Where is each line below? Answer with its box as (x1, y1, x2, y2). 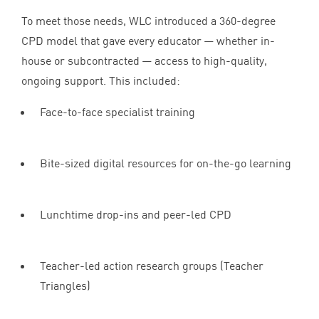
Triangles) (40, 278, 90, 293)
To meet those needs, (21, 13, 129, 28)
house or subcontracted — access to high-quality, (21, 53, 267, 68)
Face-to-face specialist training (40, 104, 195, 119)
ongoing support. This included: (21, 73, 180, 88)
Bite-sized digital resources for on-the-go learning (40, 155, 291, 170)
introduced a (152, 13, 219, 28)
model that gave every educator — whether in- (43, 33, 275, 48)
